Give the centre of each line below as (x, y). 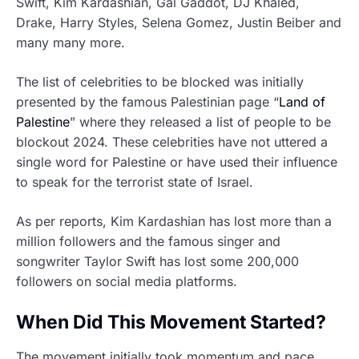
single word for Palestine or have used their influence (177, 162)
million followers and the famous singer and (148, 242)
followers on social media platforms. (129, 282)
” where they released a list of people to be (200, 122)
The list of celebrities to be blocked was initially (160, 82)
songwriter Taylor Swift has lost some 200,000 (157, 262)
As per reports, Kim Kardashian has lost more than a (174, 222)
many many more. (73, 43)
